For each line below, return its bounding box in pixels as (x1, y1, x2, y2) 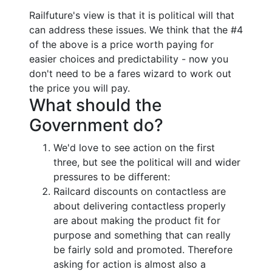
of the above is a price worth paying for (29, 38, 214, 50)
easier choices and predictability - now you (29, 52, 228, 65)
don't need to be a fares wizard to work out (29, 67, 231, 80)
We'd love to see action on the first (53, 141, 215, 154)
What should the (29, 94, 161, 115)
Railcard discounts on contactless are (53, 185, 226, 197)
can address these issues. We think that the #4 (29, 23, 243, 36)
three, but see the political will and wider (53, 155, 240, 168)
